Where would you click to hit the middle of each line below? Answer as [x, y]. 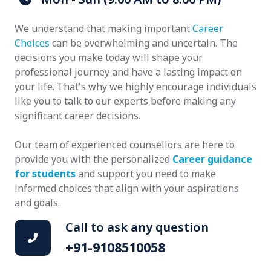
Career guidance [212, 159]
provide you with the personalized [93, 159]
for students [45, 173]
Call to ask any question [137, 227]
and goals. [37, 202]
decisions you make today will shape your [109, 57]
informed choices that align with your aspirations [127, 188]
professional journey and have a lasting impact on [128, 72]
